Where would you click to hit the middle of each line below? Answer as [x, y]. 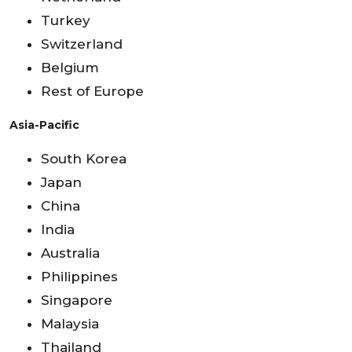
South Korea [84, 158]
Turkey [66, 20]
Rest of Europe [92, 91]
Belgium [70, 67]
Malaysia [70, 323]
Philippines [79, 276]
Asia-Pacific [44, 125]
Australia [70, 253]
